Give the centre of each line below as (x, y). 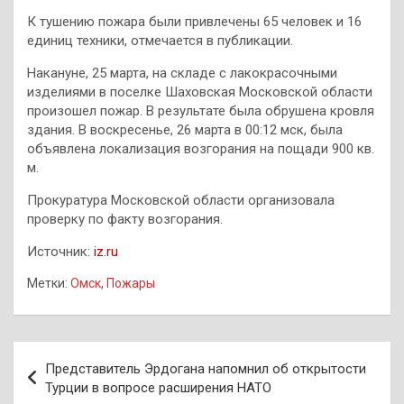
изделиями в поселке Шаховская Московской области (200, 92)
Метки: (47, 283)
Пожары (131, 283)
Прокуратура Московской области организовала (181, 200)
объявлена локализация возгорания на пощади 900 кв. (201, 148)
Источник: (60, 251)
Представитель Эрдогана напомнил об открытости (206, 368)
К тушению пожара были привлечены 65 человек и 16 (194, 21)
